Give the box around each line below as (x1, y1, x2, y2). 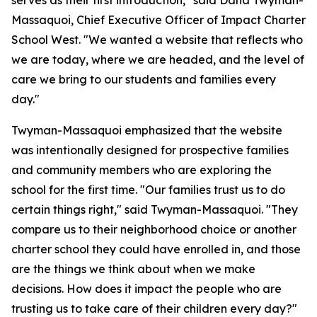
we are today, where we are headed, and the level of (11, 52, 304, 67)
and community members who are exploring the (11, 163, 272, 178)
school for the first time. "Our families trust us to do (11, 183, 285, 197)
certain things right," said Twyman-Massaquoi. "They (11, 202, 298, 217)
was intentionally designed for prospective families (11, 143, 289, 158)
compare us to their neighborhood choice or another (11, 222, 296, 237)
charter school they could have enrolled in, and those (11, 242, 301, 257)
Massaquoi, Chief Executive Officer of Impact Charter (11, 13, 306, 28)
